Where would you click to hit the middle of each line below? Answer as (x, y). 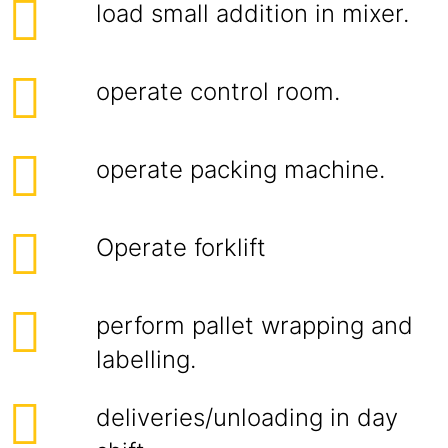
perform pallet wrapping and (254, 325)
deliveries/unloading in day (247, 417)
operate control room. (218, 91)
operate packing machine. (240, 169)
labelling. (146, 359)
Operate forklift (181, 247)
